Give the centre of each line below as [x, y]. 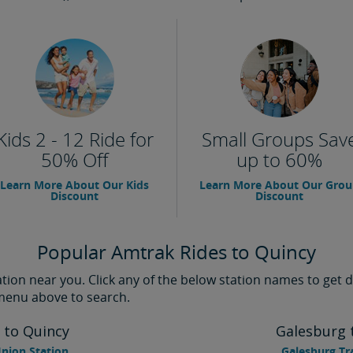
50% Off [74, 160]
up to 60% [279, 160]
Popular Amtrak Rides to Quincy [176, 252]
